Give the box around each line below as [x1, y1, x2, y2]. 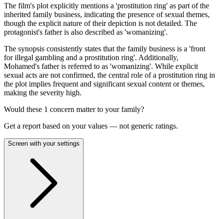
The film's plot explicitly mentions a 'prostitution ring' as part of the [4, 1, 209, 10]
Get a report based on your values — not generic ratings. [4, 121, 178, 130]
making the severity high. [4, 88, 82, 97]
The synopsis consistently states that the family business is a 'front [4, 44, 205, 53]
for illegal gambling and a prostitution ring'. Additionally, [4, 53, 178, 62]
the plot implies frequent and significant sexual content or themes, [4, 79, 205, 88]
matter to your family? [74, 105, 144, 113]
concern [48, 105, 74, 113]
